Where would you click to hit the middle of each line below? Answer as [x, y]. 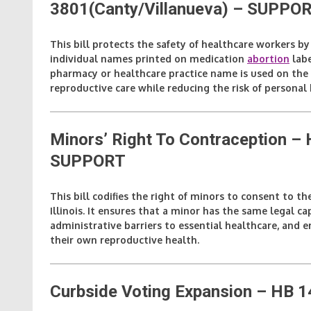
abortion [268, 58]
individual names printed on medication [149, 58]
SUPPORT [88, 161]
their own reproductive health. [125, 239]
